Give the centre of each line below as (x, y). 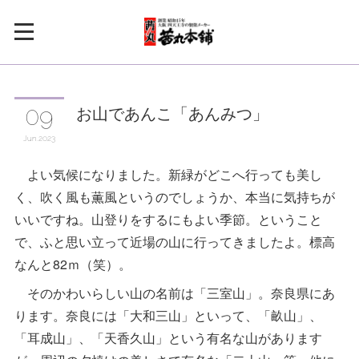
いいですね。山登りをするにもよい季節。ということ (169, 219)
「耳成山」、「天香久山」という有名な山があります (169, 338)
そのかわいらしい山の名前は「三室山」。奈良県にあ (175, 293)
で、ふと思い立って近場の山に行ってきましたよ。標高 (175, 242)
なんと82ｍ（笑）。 (73, 264)
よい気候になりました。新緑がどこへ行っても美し (169, 174)
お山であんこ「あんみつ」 (173, 113)
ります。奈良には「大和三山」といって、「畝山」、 (169, 315)
